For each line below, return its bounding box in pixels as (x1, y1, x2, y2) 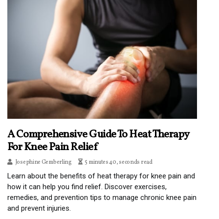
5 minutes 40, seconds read (85, 158, 153, 166)
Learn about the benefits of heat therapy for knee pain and (7, 171, 195, 180)
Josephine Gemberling (15, 158, 72, 166)
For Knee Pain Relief (7, 139, 97, 155)
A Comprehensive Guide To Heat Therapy (7, 127, 189, 142)
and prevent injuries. (7, 203, 71, 213)
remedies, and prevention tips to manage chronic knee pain (7, 193, 197, 202)
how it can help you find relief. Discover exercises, (7, 182, 167, 191)
